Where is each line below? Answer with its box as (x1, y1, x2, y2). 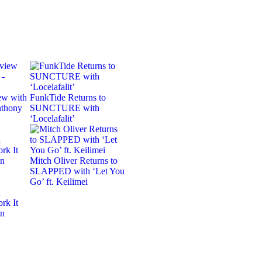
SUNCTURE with (30, 102, 99, 113)
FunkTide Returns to (30, 92, 106, 102)
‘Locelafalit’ (30, 113, 75, 123)
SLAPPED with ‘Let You (30, 166, 125, 176)
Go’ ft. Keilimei (30, 176, 88, 187)
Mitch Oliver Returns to (30, 155, 118, 166)
